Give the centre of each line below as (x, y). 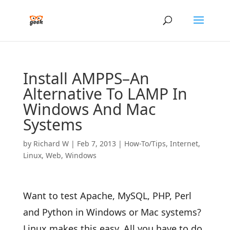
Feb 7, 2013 (96, 143)
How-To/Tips (145, 143)
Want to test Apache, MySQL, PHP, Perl (107, 196)
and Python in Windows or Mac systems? (112, 212)
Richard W (51, 143)
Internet (184, 143)
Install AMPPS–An (86, 78)
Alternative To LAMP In (105, 94)
